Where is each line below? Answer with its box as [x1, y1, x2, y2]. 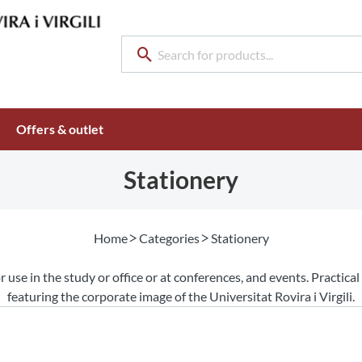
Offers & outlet [16, 121, 103, 137]
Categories [138, 230, 200, 246]
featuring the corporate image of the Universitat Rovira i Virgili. [7, 288, 355, 304]
